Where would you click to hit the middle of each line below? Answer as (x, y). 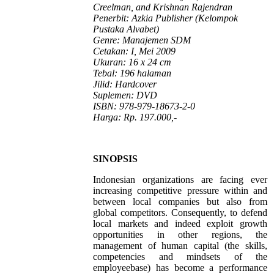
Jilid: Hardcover (125, 84)
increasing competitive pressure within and (180, 191)
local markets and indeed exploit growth (180, 224)
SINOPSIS (115, 159)
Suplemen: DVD (125, 95)
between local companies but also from (180, 202)
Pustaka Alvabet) (126, 29)
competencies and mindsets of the (180, 257)
